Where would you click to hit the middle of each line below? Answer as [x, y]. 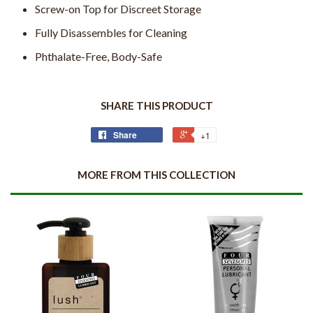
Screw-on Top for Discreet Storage [118, 8]
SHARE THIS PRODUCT [156, 106]
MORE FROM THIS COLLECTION [156, 175]
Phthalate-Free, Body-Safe [99, 57]
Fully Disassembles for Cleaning [111, 33]
